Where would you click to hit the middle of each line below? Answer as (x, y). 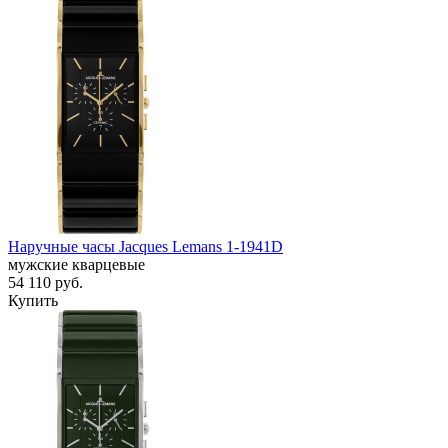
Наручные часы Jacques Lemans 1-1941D (145, 246)
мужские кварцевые (76, 264)
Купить (33, 300)
